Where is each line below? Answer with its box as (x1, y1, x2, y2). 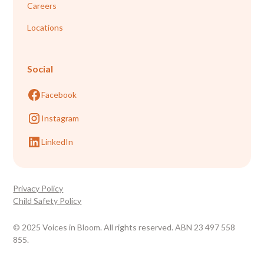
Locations (27, 22, 64, 32)
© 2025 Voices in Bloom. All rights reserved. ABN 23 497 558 (13, 222, 236, 232)
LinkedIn (41, 137, 74, 147)
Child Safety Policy (13, 195, 82, 206)
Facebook (41, 90, 77, 100)
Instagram (41, 113, 80, 124)
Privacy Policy (13, 183, 64, 193)
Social (27, 62, 54, 74)
